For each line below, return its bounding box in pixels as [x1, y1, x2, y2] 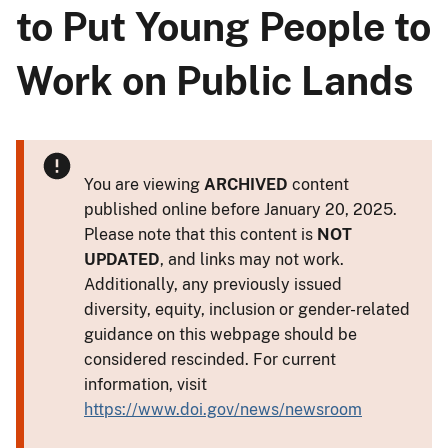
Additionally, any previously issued [84, 274, 342, 294]
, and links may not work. [160, 249, 344, 269]
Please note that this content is [84, 224, 317, 244]
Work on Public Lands [16, 57, 414, 104]
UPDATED [84, 249, 160, 269]
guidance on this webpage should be [84, 324, 357, 344]
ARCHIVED [204, 174, 288, 194]
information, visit [84, 374, 207, 394]
